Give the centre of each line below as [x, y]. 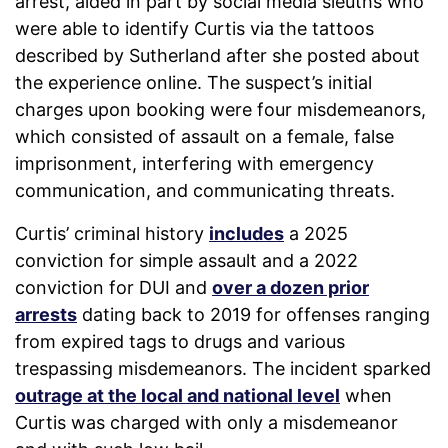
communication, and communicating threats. [205, 191]
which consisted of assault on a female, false [204, 137]
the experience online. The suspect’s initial [193, 83]
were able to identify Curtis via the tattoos [194, 29]
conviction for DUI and [113, 288]
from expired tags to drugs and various [180, 342]
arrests [46, 315]
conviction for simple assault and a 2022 [186, 261]
